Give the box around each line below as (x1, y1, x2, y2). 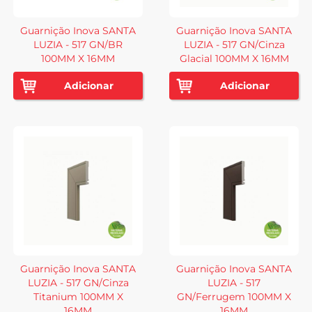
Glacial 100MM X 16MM (179, 52, 289, 65)
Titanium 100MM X (33, 290, 123, 303)
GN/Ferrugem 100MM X (177, 290, 291, 303)
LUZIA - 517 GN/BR (33, 38, 123, 51)
